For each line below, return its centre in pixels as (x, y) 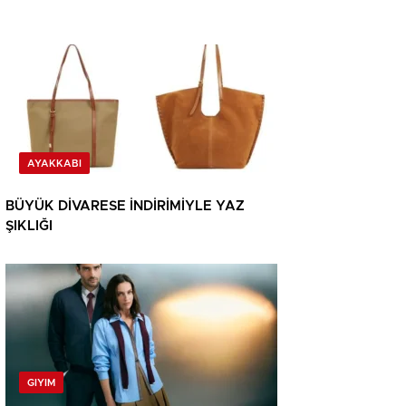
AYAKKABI (54, 164)
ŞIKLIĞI (29, 227)
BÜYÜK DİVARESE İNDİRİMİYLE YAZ (125, 207)
